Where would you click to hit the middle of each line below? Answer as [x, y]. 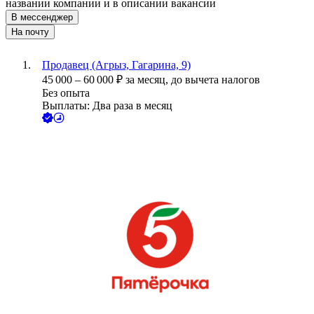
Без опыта [66, 93]
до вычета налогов [216, 80]
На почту [30, 32]
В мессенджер [42, 18]
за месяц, [148, 80]
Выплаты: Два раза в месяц [107, 106]
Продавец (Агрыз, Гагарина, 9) [116, 65]
